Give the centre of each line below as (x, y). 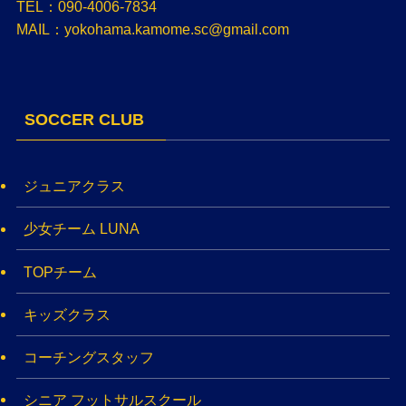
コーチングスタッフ (88, 358)
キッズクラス (67, 314)
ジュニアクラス (74, 186)
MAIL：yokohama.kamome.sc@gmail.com (152, 29)
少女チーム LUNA (81, 229)
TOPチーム (60, 271)
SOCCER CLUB (84, 120)
